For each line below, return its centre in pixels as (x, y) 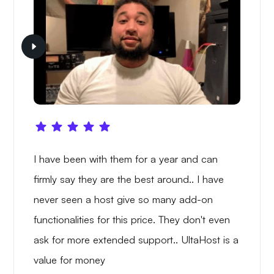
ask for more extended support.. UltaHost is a (136, 240)
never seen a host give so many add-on (123, 199)
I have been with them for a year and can (126, 159)
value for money (69, 260)
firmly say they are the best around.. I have (129, 179)
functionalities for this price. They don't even (132, 220)
